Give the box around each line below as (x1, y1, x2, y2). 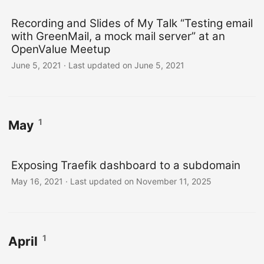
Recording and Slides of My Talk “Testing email (11, 16, 253, 30)
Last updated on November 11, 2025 (70, 176, 212, 186)
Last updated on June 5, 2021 (68, 60, 184, 70)
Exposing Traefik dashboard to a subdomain (11, 158, 240, 172)
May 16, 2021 (11, 176, 63, 186)
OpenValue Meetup (11, 42, 110, 56)
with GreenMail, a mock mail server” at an (11, 29, 225, 43)
